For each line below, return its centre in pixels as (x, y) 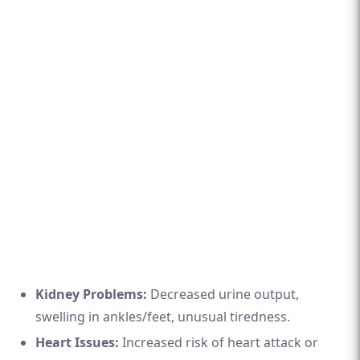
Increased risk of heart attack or (219, 342)
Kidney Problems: (91, 294)
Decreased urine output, (223, 294)
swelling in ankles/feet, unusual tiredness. (163, 316)
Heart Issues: (77, 342)
